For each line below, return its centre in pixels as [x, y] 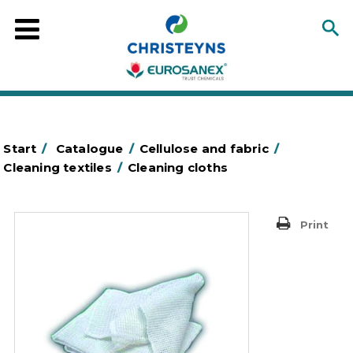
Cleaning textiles [58, 167]
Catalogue [89, 149]
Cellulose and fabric [204, 149]
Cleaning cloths [178, 167]
